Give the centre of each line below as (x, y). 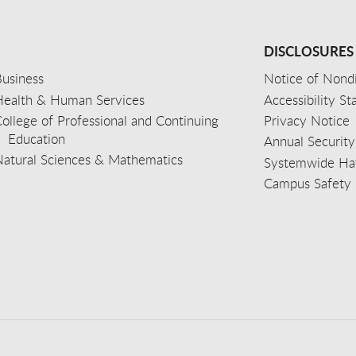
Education (37, 138)
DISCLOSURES (309, 50)
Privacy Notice (307, 120)
